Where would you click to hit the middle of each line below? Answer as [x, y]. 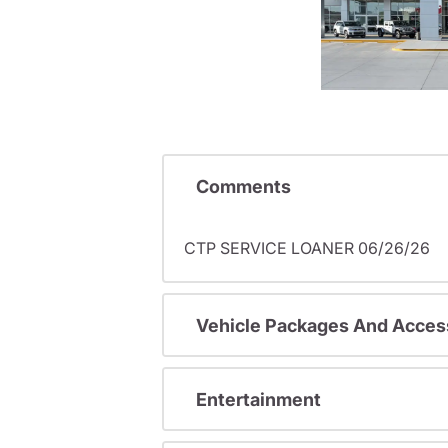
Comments [243, 186]
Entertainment [258, 399]
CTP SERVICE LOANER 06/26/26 [307, 248]
